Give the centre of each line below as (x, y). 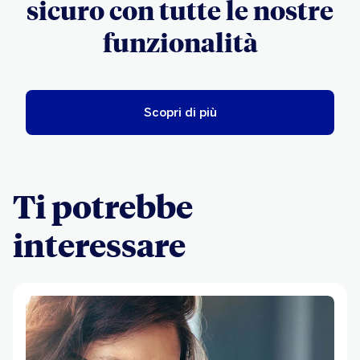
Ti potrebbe (103, 206)
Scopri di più (180, 112)
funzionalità (180, 42)
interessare (99, 244)
